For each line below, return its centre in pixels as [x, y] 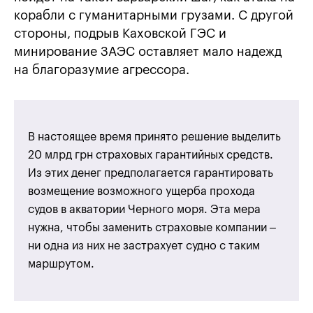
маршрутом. [61, 264]
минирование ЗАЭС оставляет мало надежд [148, 52]
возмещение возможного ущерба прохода [141, 192]
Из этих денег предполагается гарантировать [151, 174]
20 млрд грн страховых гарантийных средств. [151, 155]
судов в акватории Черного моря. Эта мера [144, 210]
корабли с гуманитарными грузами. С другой [154, 16]
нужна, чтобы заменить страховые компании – [152, 228]
